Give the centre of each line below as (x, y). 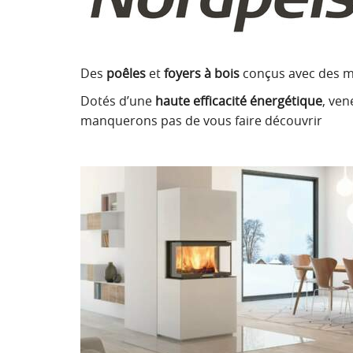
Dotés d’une (118, 101)
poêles (126, 73)
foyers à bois (203, 73)
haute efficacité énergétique (239, 101)
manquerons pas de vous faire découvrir (201, 121)
